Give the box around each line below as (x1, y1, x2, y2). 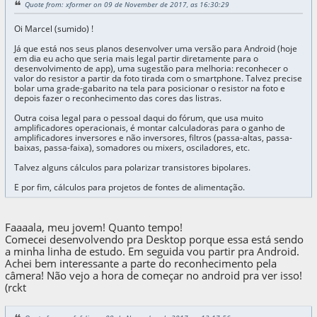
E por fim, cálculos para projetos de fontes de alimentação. (13, 182, 245, 193)
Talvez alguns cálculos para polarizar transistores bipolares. (13, 162, 250, 173)
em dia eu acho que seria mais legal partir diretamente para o (13, 53, 258, 64)
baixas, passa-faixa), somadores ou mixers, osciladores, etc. (13, 142, 250, 154)
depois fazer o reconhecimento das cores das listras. (13, 93, 221, 104)
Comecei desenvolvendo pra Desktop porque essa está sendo (5, 232, 304, 247)
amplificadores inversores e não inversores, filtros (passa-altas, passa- (13, 132, 292, 144)
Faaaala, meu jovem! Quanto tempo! (5, 220, 183, 235)
